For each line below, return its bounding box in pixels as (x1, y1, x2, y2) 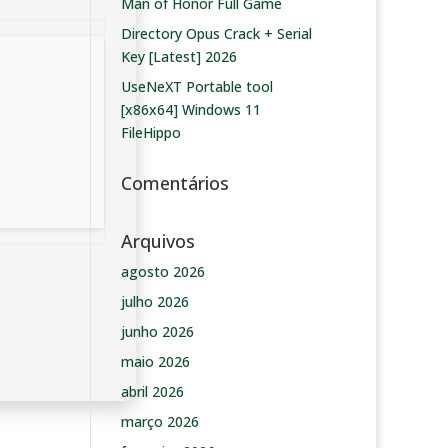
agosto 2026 (120, 262, 205, 281)
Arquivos (120, 229, 195, 253)
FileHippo (120, 123, 181, 142)
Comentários (120, 171, 229, 195)
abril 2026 (120, 382, 184, 401)
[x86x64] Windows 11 (120, 100, 261, 119)
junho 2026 (120, 322, 194, 341)
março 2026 (120, 412, 199, 431)
